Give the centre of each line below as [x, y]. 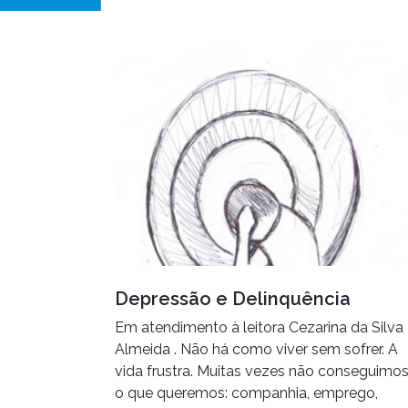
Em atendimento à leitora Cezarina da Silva [259, 328]
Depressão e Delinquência [233, 299]
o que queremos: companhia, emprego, [246, 393]
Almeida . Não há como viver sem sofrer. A [256, 350]
